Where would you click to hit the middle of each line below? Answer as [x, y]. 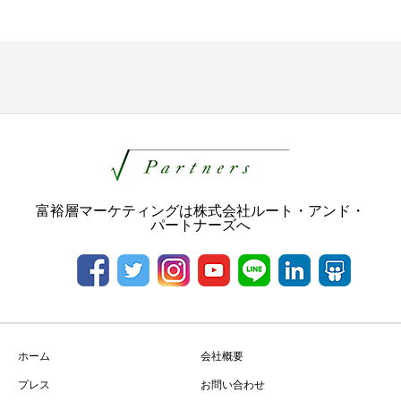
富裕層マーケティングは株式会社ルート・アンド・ [200, 210]
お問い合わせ [233, 384]
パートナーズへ [200, 225]
